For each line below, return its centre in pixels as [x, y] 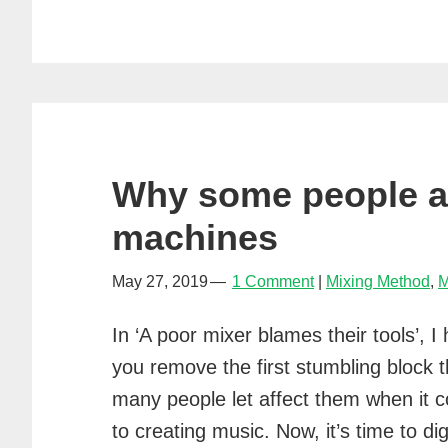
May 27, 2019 [160, 281]
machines [195, 237]
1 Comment [273, 281]
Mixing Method [378, 281]
